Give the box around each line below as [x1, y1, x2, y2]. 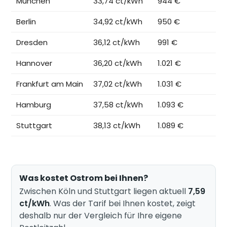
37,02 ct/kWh [93, 79, 142, 90]
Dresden [16, 37, 48, 48]
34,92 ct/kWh [93, 16, 143, 27]
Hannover [16, 58, 53, 69]
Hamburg [16, 99, 52, 110]
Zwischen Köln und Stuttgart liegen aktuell [19, 185, 188, 197]
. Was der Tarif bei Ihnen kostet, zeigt [50, 197, 196, 209]
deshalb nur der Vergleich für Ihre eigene [19, 209, 182, 221]
